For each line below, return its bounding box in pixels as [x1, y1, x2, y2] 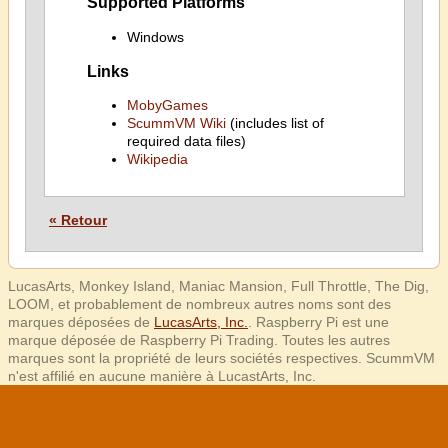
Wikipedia [126, 151, 188, 168]
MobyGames [126, 97, 208, 114]
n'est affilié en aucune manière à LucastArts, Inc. [8, 368, 316, 384]
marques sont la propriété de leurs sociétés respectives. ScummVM [8, 350, 435, 366]
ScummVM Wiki [126, 115, 226, 132]
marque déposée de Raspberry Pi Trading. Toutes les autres [8, 332, 390, 348]
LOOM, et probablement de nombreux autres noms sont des [8, 296, 391, 312]
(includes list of [225, 115, 324, 132]
